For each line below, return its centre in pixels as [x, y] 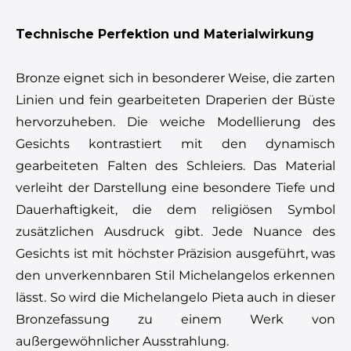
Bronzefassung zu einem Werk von [175, 319]
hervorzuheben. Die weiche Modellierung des [175, 121]
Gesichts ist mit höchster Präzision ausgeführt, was [175, 253]
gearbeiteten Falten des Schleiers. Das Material [175, 165]
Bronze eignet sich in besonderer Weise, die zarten [175, 78]
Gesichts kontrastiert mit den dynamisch [175, 143]
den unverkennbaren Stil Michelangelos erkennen [175, 275]
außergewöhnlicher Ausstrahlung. [122, 341]
